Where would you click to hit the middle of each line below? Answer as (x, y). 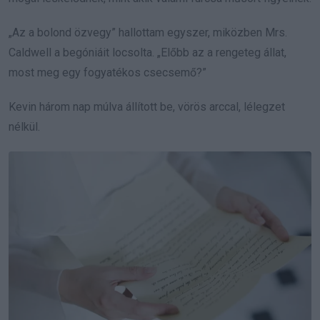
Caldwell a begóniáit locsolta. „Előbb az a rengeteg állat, (147, 53)
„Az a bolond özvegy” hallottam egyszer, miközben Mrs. (148, 33)
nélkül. (24, 127)
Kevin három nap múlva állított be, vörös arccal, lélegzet (147, 107)
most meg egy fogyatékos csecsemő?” (107, 73)
